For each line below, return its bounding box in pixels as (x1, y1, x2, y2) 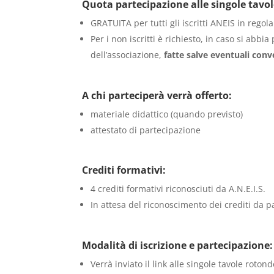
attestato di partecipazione (91, 124, 201, 136)
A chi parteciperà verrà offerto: (82, 88, 232, 102)
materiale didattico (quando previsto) (91, 108, 243, 120)
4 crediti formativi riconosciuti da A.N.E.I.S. (91, 183, 266, 195)
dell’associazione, (91, 48, 165, 61)
